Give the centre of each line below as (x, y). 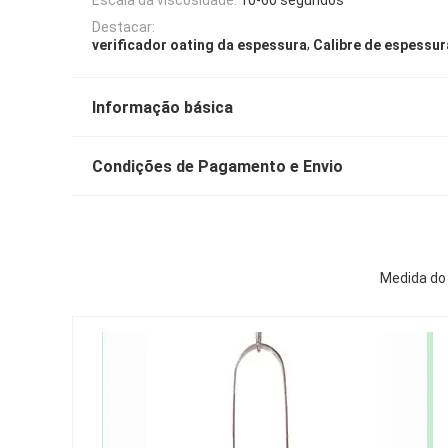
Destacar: (123, 26)
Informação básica (162, 107)
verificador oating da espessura (199, 44)
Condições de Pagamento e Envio (217, 166)
